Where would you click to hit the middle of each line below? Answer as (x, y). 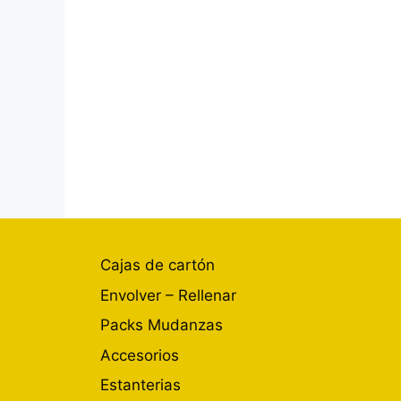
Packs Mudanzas (162, 325)
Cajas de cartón (158, 265)
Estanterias (141, 385)
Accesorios (140, 355)
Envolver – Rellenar (168, 295)
